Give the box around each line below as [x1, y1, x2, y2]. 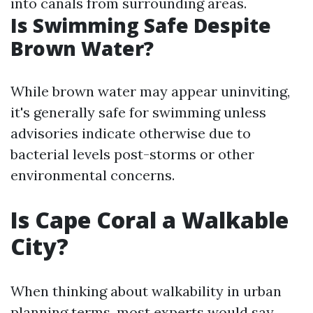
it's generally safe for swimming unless [10, 103, 266, 121]
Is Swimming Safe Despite [10, 12, 271, 38]
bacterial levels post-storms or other [10, 145, 254, 163]
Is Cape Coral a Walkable [10, 205, 289, 235]
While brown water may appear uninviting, [10, 82, 290, 100]
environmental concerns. [10, 166, 175, 184]
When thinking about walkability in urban [10, 282, 282, 300]
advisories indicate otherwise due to [10, 124, 251, 142]
